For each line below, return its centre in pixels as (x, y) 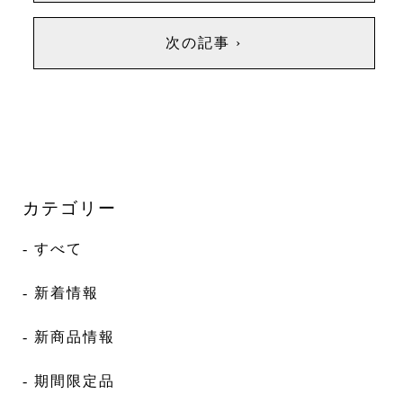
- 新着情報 (61, 293)
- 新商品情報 (69, 337)
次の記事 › (204, 42)
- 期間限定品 (69, 381)
